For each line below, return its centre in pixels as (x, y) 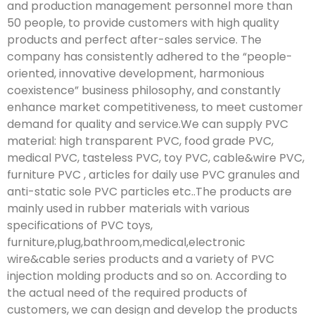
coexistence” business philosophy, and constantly (144, 90)
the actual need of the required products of (127, 292)
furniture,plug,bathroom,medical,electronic (126, 242)
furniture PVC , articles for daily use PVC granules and (153, 174)
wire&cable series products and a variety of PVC (141, 259)
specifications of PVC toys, (80, 225)
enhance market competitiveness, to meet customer (155, 107)
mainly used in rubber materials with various (128, 208)
